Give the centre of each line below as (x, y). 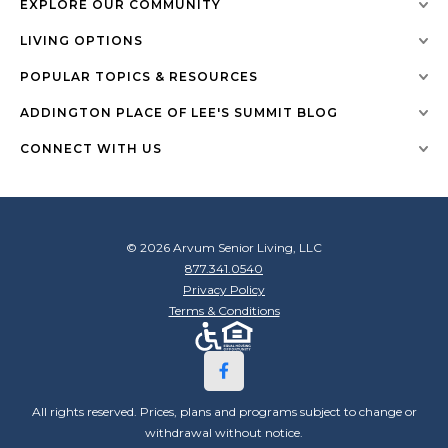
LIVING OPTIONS (81, 40)
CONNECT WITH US (91, 148)
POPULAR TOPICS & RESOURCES (139, 76)
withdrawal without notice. (224, 432)
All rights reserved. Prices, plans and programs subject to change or (224, 411)
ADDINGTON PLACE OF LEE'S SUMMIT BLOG (179, 112)
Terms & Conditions (224, 310)
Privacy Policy (224, 289)
